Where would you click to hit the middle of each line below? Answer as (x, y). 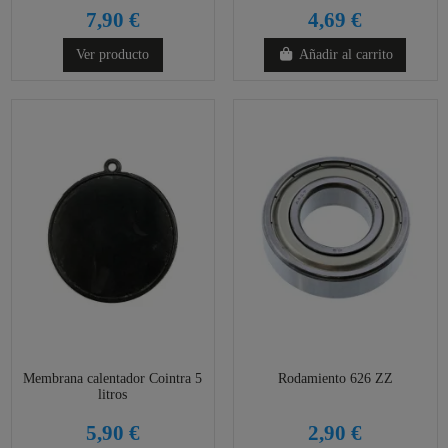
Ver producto (113, 55)
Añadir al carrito (345, 55)
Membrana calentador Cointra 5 (113, 378)
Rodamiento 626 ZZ (335, 378)
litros (113, 394)
